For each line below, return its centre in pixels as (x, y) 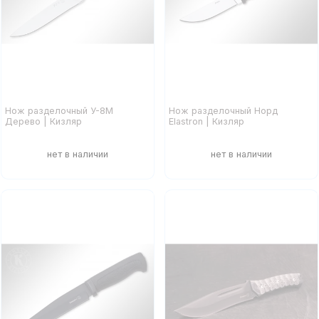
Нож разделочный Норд (224, 111)
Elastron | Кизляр (207, 122)
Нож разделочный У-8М (59, 111)
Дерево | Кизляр (43, 122)
